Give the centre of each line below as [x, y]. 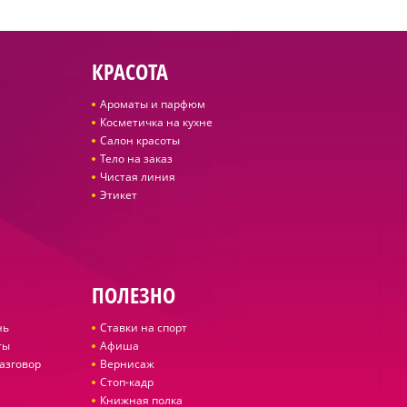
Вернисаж [127, 364]
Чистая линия [137, 177]
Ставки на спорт [143, 328]
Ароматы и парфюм [152, 104]
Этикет [118, 195]
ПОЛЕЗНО [133, 295]
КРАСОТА [129, 71]
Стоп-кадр [126, 382]
